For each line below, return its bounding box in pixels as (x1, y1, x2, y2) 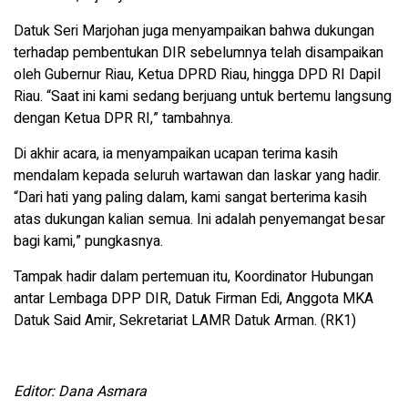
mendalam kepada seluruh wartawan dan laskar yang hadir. (14, 165, 381, 188)
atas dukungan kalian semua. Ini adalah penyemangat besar (14, 209, 385, 231)
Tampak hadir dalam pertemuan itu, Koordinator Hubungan (14, 266, 373, 289)
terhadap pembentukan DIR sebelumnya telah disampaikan (14, 42, 383, 65)
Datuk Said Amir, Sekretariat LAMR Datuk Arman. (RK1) (14, 310, 356, 332)
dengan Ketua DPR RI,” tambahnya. (14, 107, 233, 130)
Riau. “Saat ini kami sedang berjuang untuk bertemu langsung (14, 86, 392, 108)
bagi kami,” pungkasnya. (14, 230, 163, 253)
